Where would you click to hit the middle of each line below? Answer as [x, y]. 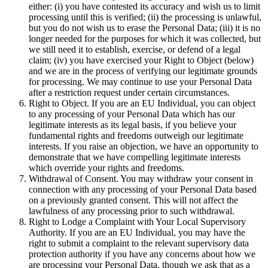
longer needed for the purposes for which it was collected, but [145, 38]
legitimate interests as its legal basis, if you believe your [133, 124]
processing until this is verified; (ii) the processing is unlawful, [145, 17]
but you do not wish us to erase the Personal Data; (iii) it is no [144, 28]
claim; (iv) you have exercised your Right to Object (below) [141, 60]
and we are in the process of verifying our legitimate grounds [143, 71]
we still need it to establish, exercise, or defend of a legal [135, 49]
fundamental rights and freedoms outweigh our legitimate [136, 135]
